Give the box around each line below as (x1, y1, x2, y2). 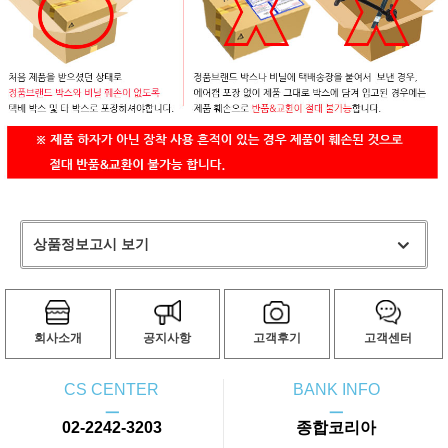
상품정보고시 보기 (33, 236, 149, 253)
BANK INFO (292, 381, 380, 399)
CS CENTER (64, 381, 159, 399)
